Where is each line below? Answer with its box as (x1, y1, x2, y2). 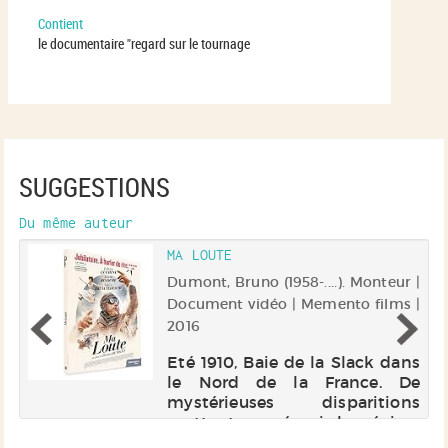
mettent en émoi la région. (167, 412, 420, 433)
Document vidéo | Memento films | (167, 295, 420, 314)
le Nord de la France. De (167, 372, 420, 393)
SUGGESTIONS (19, 170, 170, 206)
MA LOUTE (167, 247, 233, 264)
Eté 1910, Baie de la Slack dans (167, 352, 420, 373)
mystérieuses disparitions (167, 392, 420, 413)
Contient (38, 14, 83, 34)
